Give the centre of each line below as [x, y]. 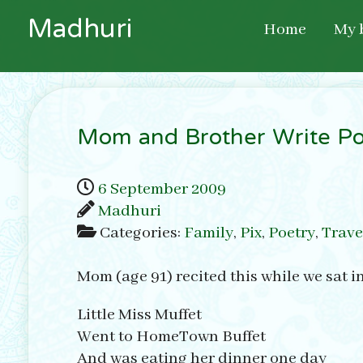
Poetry [291, 233]
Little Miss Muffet [139, 315]
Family [208, 233]
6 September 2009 [162, 190]
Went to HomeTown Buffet [171, 337]
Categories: [141, 233]
